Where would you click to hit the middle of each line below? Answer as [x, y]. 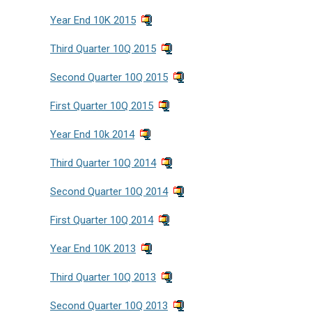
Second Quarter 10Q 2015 [109, 77]
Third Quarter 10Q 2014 [103, 163]
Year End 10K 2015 [93, 20]
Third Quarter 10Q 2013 [103, 277]
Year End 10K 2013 [93, 249]
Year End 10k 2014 [92, 134]
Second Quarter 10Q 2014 [109, 192]
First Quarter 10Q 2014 [102, 220]
